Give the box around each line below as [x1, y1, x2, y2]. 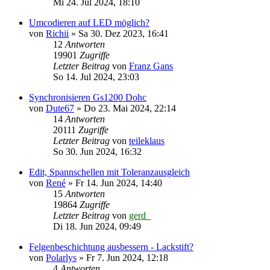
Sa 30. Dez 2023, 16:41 [78, 28, 169, 39]
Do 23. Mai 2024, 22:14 [84, 102, 176, 113]
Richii [46, 28, 69, 39]
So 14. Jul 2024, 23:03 [53, 71, 139, 82]
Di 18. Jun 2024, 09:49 [53, 221, 141, 231]
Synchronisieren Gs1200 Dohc [29, 92, 146, 102]
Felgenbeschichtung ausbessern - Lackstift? [29, 241, 193, 252]
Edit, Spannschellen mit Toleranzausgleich [29, 166, 190, 177]
